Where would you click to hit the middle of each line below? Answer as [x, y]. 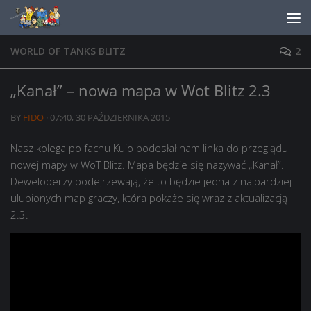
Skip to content [61, 21]
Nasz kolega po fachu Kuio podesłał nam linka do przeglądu [149, 148]
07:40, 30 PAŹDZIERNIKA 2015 [110, 117]
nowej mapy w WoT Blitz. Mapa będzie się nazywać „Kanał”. [147, 165]
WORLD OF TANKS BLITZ [68, 51]
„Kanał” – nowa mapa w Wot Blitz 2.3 [141, 90]
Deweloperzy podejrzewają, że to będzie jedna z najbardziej [151, 181]
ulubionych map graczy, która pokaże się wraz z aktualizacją [149, 198]
